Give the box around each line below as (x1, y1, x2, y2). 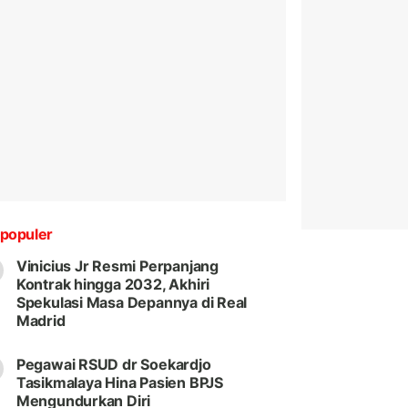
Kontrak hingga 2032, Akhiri (15, 275, 210, 294)
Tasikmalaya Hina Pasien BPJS (15, 373, 223, 393)
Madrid (15, 311, 66, 331)
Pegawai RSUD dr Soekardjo (15, 355, 211, 374)
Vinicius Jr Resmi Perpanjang (15, 257, 219, 276)
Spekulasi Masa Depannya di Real (15, 293, 248, 312)
